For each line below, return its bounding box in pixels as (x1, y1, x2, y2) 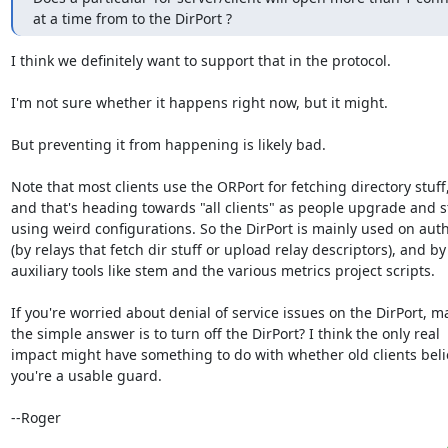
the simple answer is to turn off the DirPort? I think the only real (10, 324, 440, 343)
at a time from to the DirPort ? (32, 9, 232, 28)
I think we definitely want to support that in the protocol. (10, 51, 391, 70)
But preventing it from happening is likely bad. (10, 135, 326, 154)
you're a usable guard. (10, 366, 162, 385)
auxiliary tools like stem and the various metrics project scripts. (10, 261, 435, 280)
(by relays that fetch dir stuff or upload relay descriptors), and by (10, 240, 446, 259)
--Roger (10, 408, 61, 427)
